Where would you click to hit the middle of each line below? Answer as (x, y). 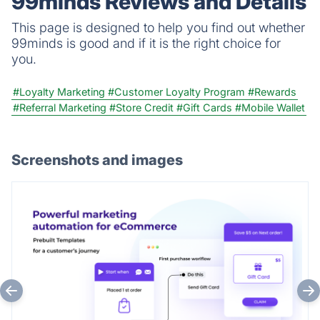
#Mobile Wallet (270, 107)
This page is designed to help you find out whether (158, 27)
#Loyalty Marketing (59, 91)
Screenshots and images (97, 160)
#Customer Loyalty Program (176, 91)
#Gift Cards (204, 107)
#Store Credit (141, 107)
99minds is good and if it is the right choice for (146, 43)
